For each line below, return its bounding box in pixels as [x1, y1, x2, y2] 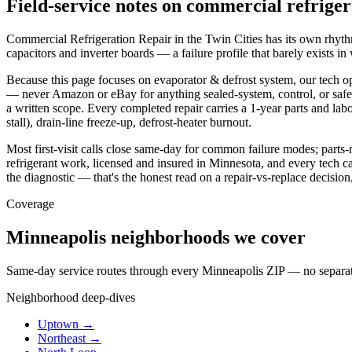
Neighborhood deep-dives [6, 290, 135, 304]
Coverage [6, 196, 54, 211]
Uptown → [38, 317, 94, 331]
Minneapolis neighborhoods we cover [6, 226, 306, 247]
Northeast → [38, 331, 101, 345]
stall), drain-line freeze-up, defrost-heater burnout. [6, 115, 251, 129]
